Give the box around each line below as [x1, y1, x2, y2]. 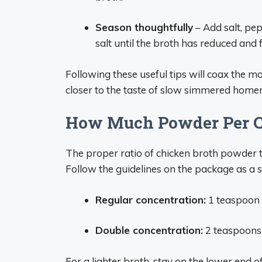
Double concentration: [95, 224, 203, 236]
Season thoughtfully [95, 21, 193, 33]
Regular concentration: [95, 193, 206, 206]
